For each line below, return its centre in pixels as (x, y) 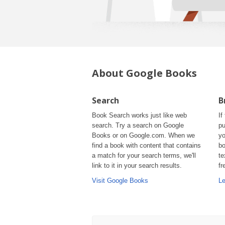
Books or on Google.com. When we (143, 135)
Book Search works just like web (139, 115)
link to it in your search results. (137, 165)
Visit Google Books (120, 181)
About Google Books (144, 73)
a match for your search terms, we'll (144, 155)
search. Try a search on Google (138, 125)
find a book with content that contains (146, 145)
